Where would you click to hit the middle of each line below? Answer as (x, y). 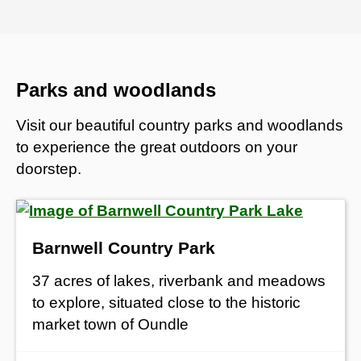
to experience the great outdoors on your (157, 147)
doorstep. (49, 168)
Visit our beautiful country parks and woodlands (180, 125)
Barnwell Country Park (124, 247)
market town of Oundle (110, 324)
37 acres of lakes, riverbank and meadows (179, 280)
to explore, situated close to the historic (166, 302)
